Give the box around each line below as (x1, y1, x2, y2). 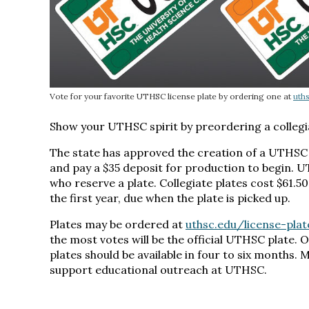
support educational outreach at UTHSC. (50, 263, 267, 277)
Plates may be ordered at (50, 217, 186, 231)
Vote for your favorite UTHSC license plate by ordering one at (50, 91, 293, 101)
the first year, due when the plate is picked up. (50, 191, 290, 205)
